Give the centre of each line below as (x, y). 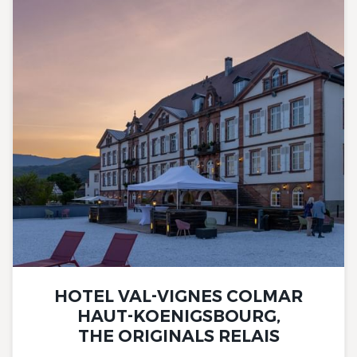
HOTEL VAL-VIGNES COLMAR (178, 296)
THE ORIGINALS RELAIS (178, 336)
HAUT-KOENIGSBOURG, (178, 316)
